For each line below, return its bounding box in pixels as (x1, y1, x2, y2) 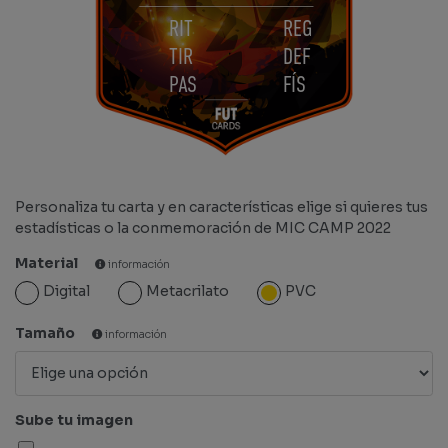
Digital (43, 281, 90, 300)
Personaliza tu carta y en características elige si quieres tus (15, 197, 428, 216)
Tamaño (15, 323, 78, 342)
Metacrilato (146, 281, 229, 300)
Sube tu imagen (15, 410, 133, 429)
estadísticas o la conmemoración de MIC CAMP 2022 (15, 218, 391, 237)
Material (15, 253, 81, 272)
